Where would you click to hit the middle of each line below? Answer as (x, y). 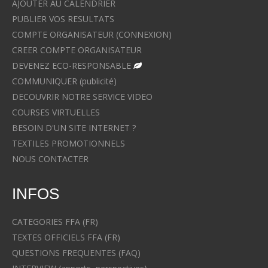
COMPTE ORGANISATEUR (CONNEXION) (92, 35)
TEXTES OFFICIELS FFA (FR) (66, 237)
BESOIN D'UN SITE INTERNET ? (74, 128)
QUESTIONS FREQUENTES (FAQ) (76, 252)
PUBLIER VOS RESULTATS (63, 19)
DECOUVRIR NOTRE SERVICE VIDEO (82, 97)
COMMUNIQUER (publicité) (64, 81)
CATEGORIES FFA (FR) (55, 221)
